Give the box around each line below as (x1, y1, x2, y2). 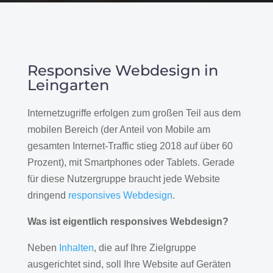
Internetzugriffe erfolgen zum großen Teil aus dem (27, 107, 241, 118)
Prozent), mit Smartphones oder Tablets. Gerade (27, 157, 235, 168)
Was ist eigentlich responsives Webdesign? (27, 216, 229, 227)
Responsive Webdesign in (27, 61, 218, 79)
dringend (27, 190, 68, 200)
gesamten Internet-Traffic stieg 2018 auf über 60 (27, 140, 233, 151)
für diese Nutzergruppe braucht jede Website (27, 173, 220, 184)
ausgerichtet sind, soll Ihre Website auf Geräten (27, 258, 231, 269)
